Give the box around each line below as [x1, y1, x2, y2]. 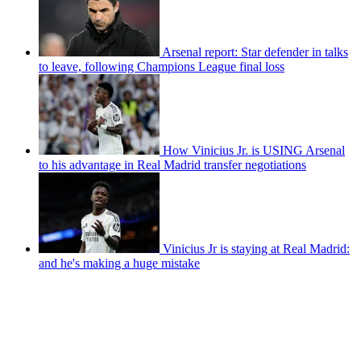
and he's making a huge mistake [39, 255, 200, 270]
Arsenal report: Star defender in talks [162, 44, 348, 59]
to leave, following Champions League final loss [39, 59, 284, 73]
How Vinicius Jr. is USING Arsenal [163, 143, 345, 157]
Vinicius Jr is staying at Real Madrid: [163, 241, 350, 255]
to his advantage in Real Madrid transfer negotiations [39, 157, 306, 172]
